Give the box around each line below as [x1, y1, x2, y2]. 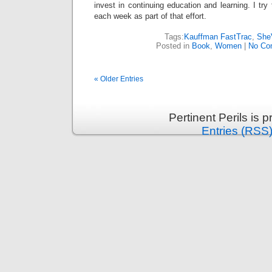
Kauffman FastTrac [183, 32, 252, 41]
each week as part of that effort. [94, 12, 206, 21]
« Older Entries [94, 75, 143, 83]
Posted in [156, 41, 192, 50]
